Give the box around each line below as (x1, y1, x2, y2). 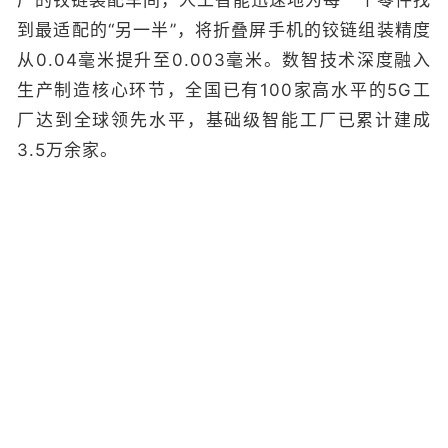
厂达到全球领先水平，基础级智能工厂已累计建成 (17, 109, 431, 130)
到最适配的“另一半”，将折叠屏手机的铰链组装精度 (17, 19, 431, 40)
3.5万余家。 (17, 139, 118, 160)
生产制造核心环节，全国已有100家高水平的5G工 (17, 79, 431, 100)
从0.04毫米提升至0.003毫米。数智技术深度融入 (17, 49, 431, 70)
